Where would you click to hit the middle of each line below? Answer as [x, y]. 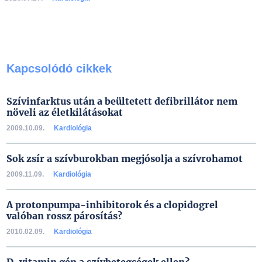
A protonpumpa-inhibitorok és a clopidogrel [112, 205]
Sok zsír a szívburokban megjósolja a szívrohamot [124, 158]
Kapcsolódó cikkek [59, 68]
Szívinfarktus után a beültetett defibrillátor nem [122, 101]
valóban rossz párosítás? [64, 216]
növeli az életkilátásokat [64, 112]
